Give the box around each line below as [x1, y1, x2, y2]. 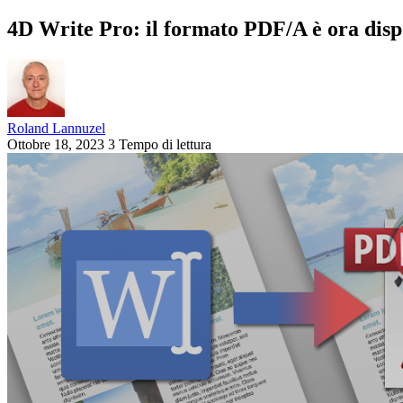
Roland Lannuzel [7, 120, 105, 136]
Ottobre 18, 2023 [7, 136, 104, 152]
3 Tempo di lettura [108, 136, 211, 152]
